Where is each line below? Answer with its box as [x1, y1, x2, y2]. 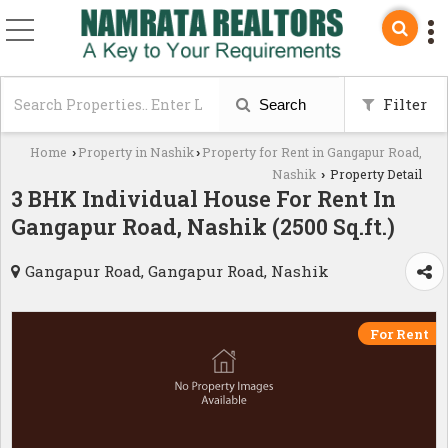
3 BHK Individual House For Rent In [11, 183, 396, 213]
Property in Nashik [78, 143, 194, 160]
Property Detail [327, 165, 422, 182]
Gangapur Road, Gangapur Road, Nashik [25, 260, 329, 281]
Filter [379, 93, 427, 114]
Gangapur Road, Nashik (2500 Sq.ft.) [11, 211, 395, 241]
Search [255, 95, 306, 113]
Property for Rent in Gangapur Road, [202, 143, 422, 160]
